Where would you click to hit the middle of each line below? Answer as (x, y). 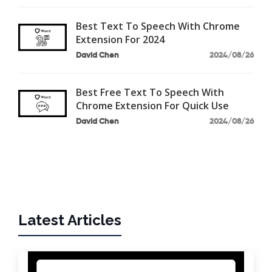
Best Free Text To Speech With (150, 92)
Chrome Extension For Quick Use (152, 105)
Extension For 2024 (120, 39)
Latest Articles (70, 220)
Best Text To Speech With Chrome (158, 26)
